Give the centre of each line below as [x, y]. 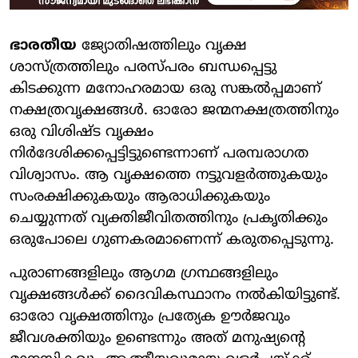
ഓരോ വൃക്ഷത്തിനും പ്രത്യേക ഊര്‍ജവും [150, 316]
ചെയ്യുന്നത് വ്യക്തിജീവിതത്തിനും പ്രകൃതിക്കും [169, 218]
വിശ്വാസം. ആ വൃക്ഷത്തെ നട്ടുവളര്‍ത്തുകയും [169, 175]
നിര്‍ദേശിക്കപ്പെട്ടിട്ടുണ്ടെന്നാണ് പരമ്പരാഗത [159, 153]
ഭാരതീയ [43, 46]
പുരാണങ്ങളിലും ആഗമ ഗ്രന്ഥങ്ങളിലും [144, 273]
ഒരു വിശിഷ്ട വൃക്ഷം [82, 132]
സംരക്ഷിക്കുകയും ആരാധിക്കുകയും [140, 197]
